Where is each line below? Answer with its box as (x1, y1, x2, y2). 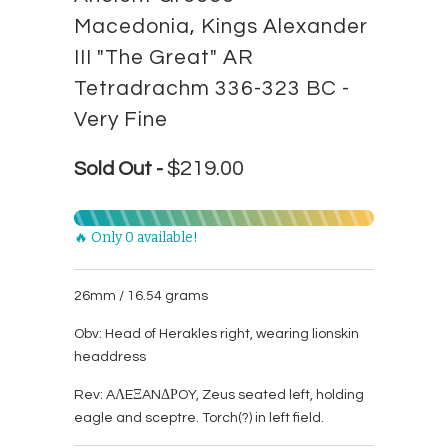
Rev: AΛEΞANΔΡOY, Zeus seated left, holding (74, 388, 364, 402)
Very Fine (74, 109, 168, 130)
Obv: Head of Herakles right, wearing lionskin (74, 327, 359, 341)
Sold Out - (74, 159, 167, 179)
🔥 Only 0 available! (74, 229, 198, 246)
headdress (74, 350, 146, 364)
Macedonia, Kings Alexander (74, 16, 368, 37)
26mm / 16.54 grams (74, 289, 208, 303)
